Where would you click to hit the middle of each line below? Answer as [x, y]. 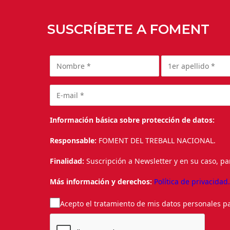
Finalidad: [67, 161]
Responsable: [74, 141]
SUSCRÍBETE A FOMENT [128, 29]
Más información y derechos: [101, 182]
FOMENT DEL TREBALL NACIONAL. [158, 141]
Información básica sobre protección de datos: [132, 120]
